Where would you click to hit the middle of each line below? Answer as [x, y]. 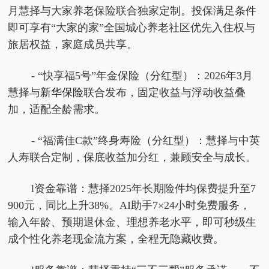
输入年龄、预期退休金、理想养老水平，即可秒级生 [132, 222]
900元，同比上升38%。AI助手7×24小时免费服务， [129, 205]
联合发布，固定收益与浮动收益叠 [165, 92]
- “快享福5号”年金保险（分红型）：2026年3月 [142, 76]
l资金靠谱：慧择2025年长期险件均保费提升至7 [143, 189]
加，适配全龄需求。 [57, 109]
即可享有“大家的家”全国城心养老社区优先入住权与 [132, 28]
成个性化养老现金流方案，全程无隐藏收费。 [116, 239]
